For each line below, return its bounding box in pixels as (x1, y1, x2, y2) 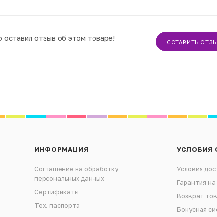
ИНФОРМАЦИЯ (34, 145, 89, 154)
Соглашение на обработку (34, 165, 118, 173)
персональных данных (34, 174, 104, 183)
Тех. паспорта (34, 201, 80, 210)
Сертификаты (34, 188, 79, 196)
